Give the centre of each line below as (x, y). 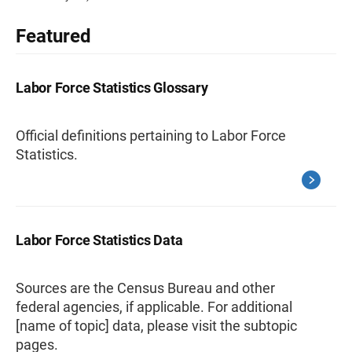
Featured (53, 36)
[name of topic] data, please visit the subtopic (156, 326)
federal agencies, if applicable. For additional (154, 307)
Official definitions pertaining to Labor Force (151, 136)
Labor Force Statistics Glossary (112, 88)
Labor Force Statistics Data (99, 240)
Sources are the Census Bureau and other (145, 288)
